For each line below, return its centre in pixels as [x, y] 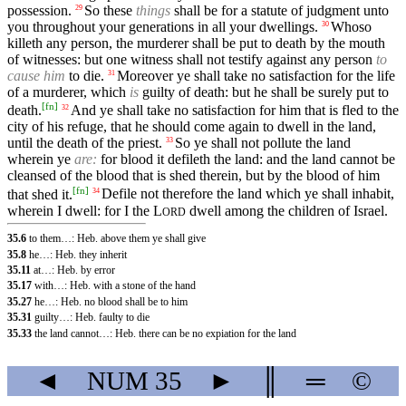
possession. [39, 10]
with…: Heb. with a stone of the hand [115, 286]
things [153, 10]
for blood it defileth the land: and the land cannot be [246, 159]
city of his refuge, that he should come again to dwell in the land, [192, 127]
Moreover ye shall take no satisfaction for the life [256, 75]
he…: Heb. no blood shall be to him [111, 301]
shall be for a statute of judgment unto [280, 10]
